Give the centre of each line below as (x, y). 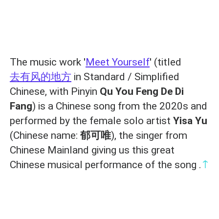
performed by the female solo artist (91, 120)
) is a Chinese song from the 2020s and (120, 106)
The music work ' (48, 62)
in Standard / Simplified (125, 77)
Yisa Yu (190, 120)
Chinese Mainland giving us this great (92, 150)
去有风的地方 (41, 77)
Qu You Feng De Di (142, 91)
